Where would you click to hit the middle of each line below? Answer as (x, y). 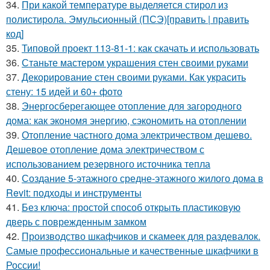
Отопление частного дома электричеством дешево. (137, 135)
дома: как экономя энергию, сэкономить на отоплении (126, 120)
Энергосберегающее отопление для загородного (132, 106)
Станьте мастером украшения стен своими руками (135, 62)
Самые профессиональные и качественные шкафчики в (132, 250)
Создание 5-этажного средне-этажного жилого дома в (143, 178)
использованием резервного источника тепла (108, 164)
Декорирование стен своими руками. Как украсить (134, 77)
